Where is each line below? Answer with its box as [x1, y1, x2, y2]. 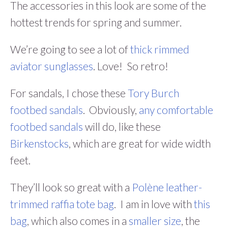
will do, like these [83, 120, 161, 133]
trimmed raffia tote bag [10, 197, 114, 210]
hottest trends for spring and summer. [10, 15, 186, 28]
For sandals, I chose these [10, 86, 128, 99]
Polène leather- [132, 180, 202, 193]
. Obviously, [83, 103, 139, 116]
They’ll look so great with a [10, 180, 132, 193]
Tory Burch [128, 86, 179, 99]
